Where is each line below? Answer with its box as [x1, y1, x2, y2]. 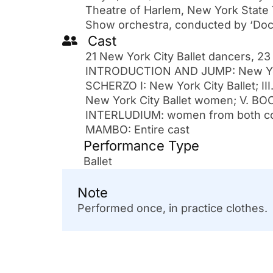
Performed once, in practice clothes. [77, 201, 268, 214]
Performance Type [83, 137, 199, 154]
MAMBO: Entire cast [85, 122, 190, 136]
